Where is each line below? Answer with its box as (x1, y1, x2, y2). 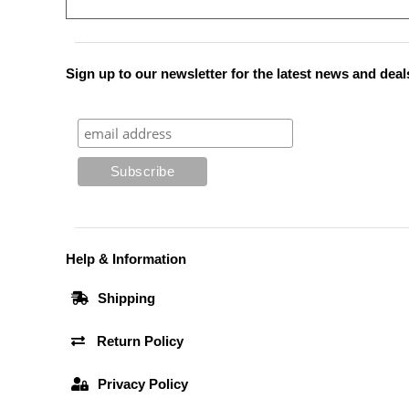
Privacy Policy (98, 376, 188, 392)
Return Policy (97, 333, 184, 349)
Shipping (98, 290, 155, 306)
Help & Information (66, 251, 186, 267)
